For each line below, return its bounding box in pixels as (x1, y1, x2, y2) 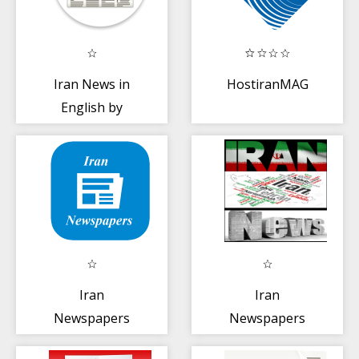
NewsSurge (57, 121, 127, 139)
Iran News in (54, 75, 130, 93)
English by (61, 98, 123, 116)
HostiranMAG (226, 75, 309, 93)
